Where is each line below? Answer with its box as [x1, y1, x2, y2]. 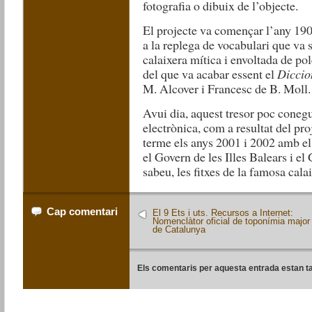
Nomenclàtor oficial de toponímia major [153, 216, 311, 227]
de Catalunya [153, 224, 206, 235]
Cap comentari [47, 205, 118, 217]
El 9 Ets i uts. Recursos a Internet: [153, 208, 294, 219]
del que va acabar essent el [143, 65, 278, 82]
